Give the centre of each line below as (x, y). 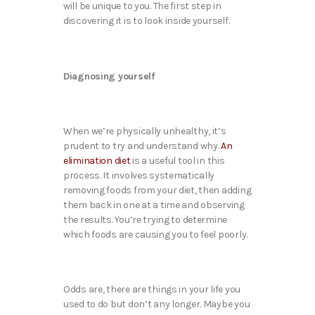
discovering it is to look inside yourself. (147, 21)
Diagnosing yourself (109, 76)
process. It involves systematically (139, 176)
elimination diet (97, 161)
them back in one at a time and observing (154, 205)
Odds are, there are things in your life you (152, 290)
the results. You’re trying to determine (146, 220)
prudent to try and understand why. (142, 146)
